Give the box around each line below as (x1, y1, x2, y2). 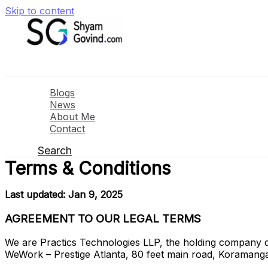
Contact (50, 123, 85, 135)
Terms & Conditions (5, 157, 170, 179)
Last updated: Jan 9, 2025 (5, 188, 123, 200)
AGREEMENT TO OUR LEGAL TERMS (5, 211, 201, 226)
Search (38, 144, 72, 157)
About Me (50, 111, 95, 123)
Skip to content (5, 5, 74, 17)
